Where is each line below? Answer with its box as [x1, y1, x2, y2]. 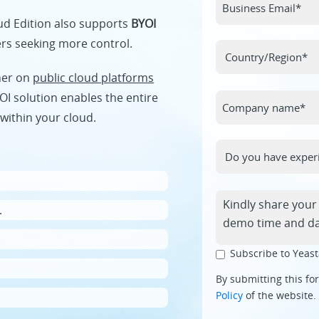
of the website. [243, 288, 317, 303]
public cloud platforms [33, 69, 155, 85]
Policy [216, 288, 244, 303]
